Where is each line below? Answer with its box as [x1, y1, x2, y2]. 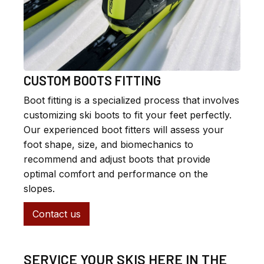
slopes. [24, 183, 55, 195]
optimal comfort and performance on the [24, 168, 208, 180]
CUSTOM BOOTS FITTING [24, 72, 161, 88]
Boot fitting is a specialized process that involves [24, 94, 239, 107]
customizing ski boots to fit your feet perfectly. [24, 109, 232, 121]
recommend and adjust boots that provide [24, 153, 210, 166]
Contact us [32, 208, 81, 220]
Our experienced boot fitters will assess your [24, 124, 224, 136]
